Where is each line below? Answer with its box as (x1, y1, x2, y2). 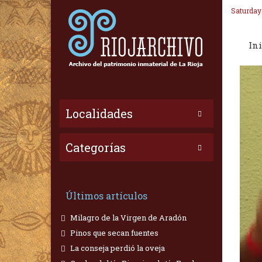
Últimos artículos (65, 189, 147, 202)
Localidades (65, 106, 133, 121)
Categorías (65, 140, 126, 155)
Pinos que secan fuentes (68, 227, 158, 238)
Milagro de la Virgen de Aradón (68, 212, 187, 223)
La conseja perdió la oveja (68, 243, 165, 253)
